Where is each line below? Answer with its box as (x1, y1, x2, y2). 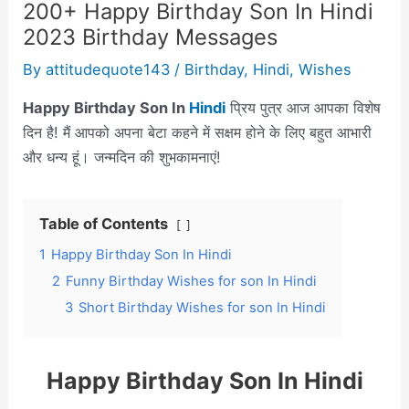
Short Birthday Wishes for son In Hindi (79, 299, 327, 316)
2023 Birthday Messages (23, 24, 278, 51)
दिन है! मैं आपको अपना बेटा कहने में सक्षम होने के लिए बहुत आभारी (23, 122, 372, 142)
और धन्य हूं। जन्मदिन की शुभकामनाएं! (23, 147, 222, 166)
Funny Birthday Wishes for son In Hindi (66, 272, 318, 289)
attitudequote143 (46, 60, 175, 79)
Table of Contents (39, 214, 169, 233)
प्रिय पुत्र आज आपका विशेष (230, 98, 382, 117)
